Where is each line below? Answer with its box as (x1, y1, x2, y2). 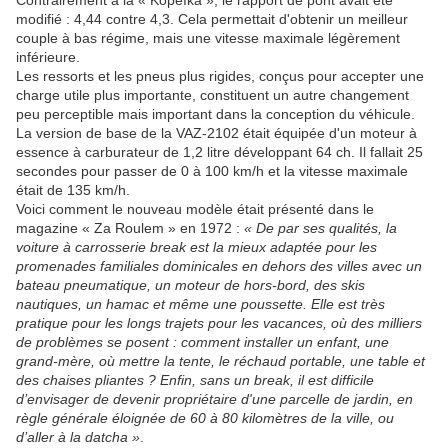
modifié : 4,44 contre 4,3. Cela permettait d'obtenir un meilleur (16, 11, 408, 28)
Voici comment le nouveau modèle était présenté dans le (16, 201, 374, 218)
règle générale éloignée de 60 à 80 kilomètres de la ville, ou (16, 410, 394, 427)
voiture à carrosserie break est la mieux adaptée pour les (16, 239, 377, 256)
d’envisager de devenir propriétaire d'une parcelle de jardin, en (16, 391, 413, 408)
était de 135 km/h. (16, 182, 130, 199)
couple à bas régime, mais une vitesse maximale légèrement (16, 30, 400, 47)
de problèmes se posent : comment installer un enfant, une (16, 334, 389, 351)
